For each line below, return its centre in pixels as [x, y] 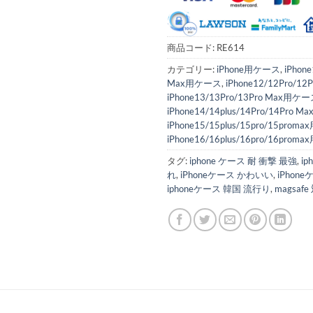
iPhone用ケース [248, 70]
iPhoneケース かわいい [227, 175]
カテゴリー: [192, 70]
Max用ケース [194, 83]
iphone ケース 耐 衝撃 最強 [243, 161]
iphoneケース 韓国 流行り [219, 189]
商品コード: [192, 48]
